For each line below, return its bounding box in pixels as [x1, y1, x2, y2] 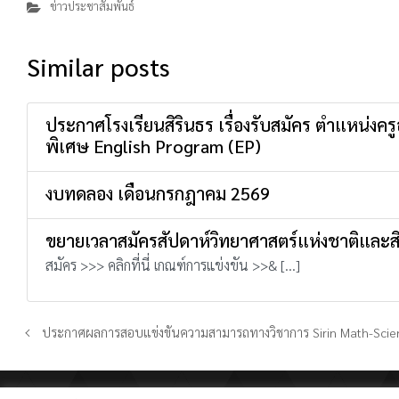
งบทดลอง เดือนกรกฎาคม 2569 [45, 181, 270, 205]
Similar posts [27, 50, 170, 82]
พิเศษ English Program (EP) [45, 134, 261, 158]
